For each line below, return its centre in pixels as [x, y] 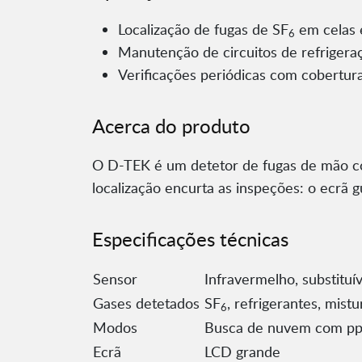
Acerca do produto [171, 126]
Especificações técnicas [190, 239]
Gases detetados [146, 303]
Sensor [115, 279]
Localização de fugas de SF [203, 29]
